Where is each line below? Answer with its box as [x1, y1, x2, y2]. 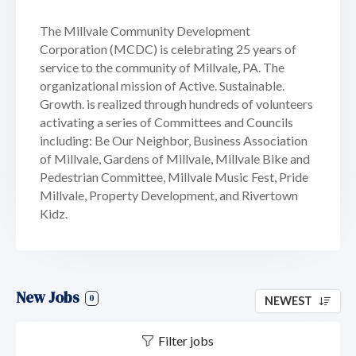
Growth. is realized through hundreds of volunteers [40, 96, 313, 112]
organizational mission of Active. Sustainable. [40, 78, 284, 94]
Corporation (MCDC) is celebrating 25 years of [40, 41, 296, 57]
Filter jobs [158, 332, 214, 348]
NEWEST [265, 294, 312, 308]
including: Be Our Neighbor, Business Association [40, 133, 308, 149]
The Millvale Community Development [40, 23, 250, 39]
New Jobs [16, 287, 83, 308]
